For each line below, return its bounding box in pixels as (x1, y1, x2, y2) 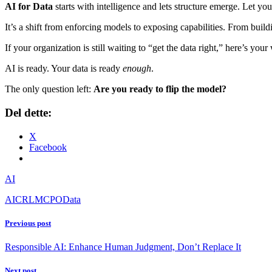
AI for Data (5, 1, 53, 12)
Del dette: (5, 106, 52, 120)
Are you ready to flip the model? (93, 84, 226, 95)
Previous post (5, 218, 51, 228)
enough (123, 63, 151, 74)
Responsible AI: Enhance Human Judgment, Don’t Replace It (5, 242, 241, 253)
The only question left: (5, 84, 93, 95)
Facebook (29, 141, 67, 152)
